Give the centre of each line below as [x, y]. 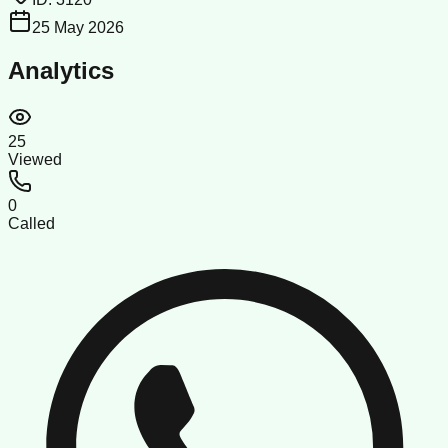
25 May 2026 [78, 27]
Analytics [61, 70]
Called [31, 223]
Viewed [35, 159]
